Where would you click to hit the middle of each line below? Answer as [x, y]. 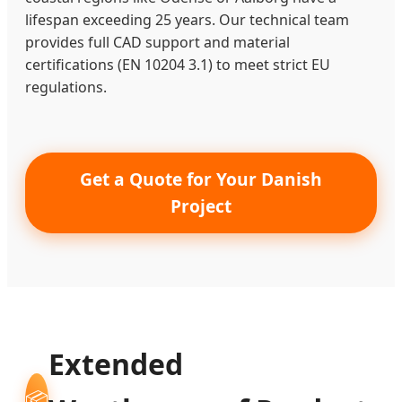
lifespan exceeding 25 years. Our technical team [187, 19]
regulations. [66, 87]
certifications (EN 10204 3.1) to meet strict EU [178, 64]
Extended [116, 363]
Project [201, 205]
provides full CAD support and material [157, 42]
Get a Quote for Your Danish [201, 179]
